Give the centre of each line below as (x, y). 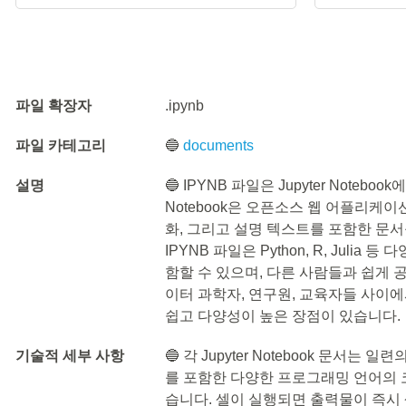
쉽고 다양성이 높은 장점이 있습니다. (283, 316)
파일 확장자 (53, 106)
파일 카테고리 (61, 145)
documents (219, 145)
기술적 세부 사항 (70, 356)
